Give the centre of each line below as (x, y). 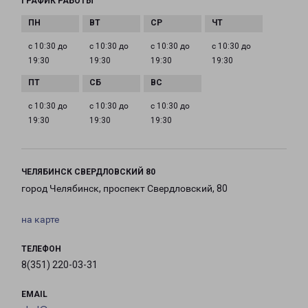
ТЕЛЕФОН (41, 249)
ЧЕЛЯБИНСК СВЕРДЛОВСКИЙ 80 (88, 172)
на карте (40, 220)
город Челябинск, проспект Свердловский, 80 (124, 189)
